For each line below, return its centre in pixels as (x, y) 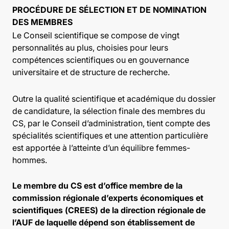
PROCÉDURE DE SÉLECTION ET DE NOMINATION (109, 10)
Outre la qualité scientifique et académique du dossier (114, 99)
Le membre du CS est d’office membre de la (97, 186)
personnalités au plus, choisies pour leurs (90, 48)
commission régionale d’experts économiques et (108, 198)
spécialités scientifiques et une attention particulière (110, 135)
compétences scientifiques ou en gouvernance (101, 60)
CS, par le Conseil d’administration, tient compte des (111, 123)
